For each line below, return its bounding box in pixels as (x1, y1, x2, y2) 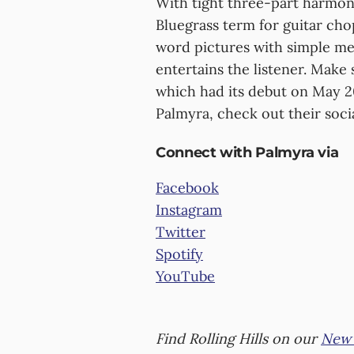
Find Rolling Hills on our (156, 329, 321, 348)
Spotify (156, 244, 203, 263)
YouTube (156, 266, 215, 285)
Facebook (156, 178, 219, 197)
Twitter (156, 222, 205, 241)
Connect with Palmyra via (156, 143, 339, 161)
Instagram (156, 200, 222, 219)
